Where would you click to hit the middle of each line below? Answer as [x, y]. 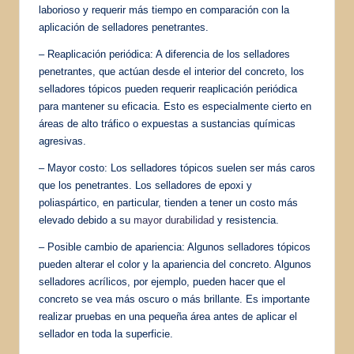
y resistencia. [247, 220]
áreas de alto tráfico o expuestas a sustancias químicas [167, 123]
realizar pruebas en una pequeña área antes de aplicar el [168, 316]
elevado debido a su [86, 220]
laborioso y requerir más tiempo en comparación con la [164, 9]
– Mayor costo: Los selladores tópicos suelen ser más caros [177, 168]
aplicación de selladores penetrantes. [124, 27]
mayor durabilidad [174, 220]
